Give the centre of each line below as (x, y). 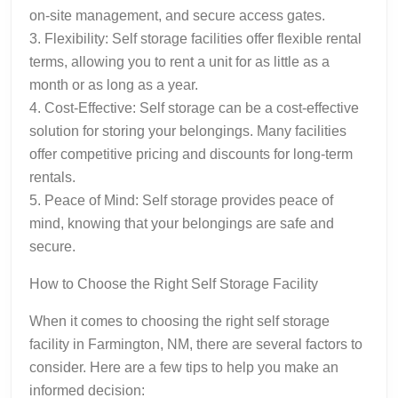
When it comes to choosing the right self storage (179, 321)
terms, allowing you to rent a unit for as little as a (179, 61)
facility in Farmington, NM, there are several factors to (196, 344)
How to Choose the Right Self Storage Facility (174, 283)
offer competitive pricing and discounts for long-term (191, 154)
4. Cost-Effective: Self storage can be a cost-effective (194, 107)
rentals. (52, 177)
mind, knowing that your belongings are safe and (182, 223)
